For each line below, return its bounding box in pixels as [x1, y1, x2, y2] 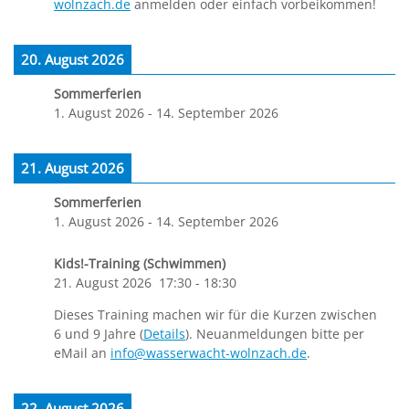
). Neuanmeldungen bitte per [185, 324, 364, 342]
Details [143, 324, 185, 342]
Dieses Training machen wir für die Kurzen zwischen [54, 305, 377, 323]
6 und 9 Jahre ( [54, 324, 143, 342]
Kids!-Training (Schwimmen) [54, 254, 225, 272]
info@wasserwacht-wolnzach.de [110, 343, 307, 362]
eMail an [54, 343, 110, 362]
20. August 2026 [21, 50, 124, 69]
